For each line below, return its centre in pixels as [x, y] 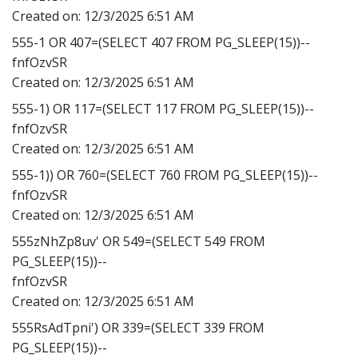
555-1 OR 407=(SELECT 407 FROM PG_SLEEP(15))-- [161, 42]
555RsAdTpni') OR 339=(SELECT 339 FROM [138, 327]
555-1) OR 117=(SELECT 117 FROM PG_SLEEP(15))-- [163, 108]
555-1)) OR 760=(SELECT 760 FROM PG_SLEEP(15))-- [165, 175]
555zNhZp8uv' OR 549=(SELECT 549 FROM [139, 241]
